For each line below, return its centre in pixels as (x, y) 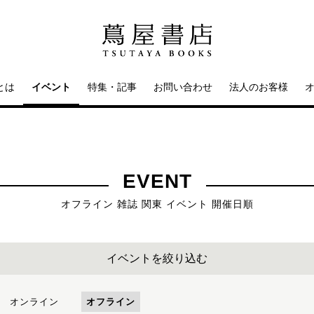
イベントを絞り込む (157, 258)
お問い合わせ (183, 87)
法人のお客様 (259, 87)
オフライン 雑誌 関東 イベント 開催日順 (157, 204)
